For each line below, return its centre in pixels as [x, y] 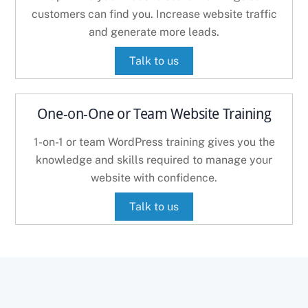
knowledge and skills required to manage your [154, 160]
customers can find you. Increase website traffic [154, 14]
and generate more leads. [154, 32]
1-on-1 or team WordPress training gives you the [154, 142]
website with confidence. [154, 178]
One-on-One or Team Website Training [154, 114]
